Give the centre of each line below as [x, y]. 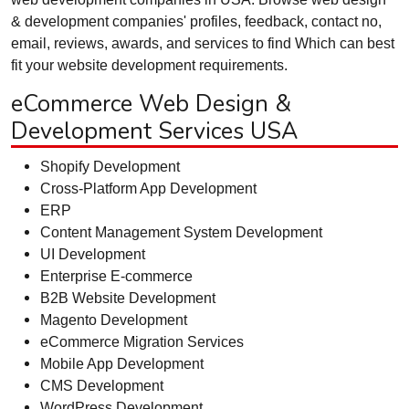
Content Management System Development [181, 232]
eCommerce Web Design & [151, 104]
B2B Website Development [128, 298]
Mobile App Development [122, 363]
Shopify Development [110, 166]
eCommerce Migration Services [142, 341]
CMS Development [102, 385]
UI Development [93, 254]
